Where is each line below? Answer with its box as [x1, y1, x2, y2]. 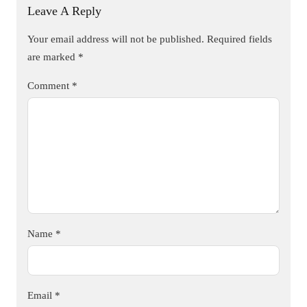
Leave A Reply [27, 4, 101, 19]
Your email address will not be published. [27, 33, 204, 45]
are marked [27, 51, 78, 63]
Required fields [207, 33, 272, 45]
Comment [27, 79, 72, 92]
